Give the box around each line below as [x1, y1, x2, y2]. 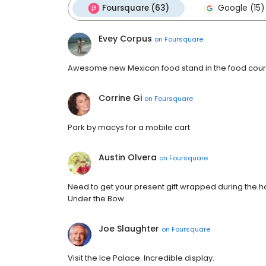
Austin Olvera [99, 151, 157, 163]
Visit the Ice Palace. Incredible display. [68, 252, 214, 264]
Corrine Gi [99, 92, 142, 104]
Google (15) [218, 2, 264, 14]
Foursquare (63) [102, 2, 169, 14]
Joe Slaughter [99, 223, 159, 235]
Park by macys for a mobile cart [68, 122, 190, 133]
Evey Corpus [99, 33, 152, 45]
